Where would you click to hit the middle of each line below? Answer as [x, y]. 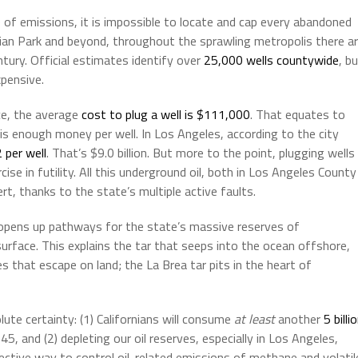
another [299, 318]
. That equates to [298, 114]
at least [255, 318]
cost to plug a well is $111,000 [166, 114]
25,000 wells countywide [271, 60]
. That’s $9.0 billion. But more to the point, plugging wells [201, 152]
